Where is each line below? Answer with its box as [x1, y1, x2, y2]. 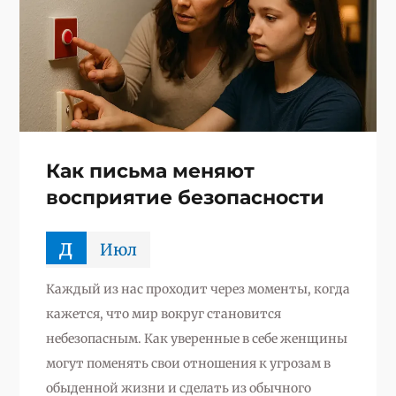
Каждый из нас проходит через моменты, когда [45, 280, 350, 297]
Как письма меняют [45, 158, 255, 183]
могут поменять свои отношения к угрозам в [45, 354, 331, 371]
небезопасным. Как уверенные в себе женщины [45, 330, 347, 346]
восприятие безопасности [45, 185, 324, 209]
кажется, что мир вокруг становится [45, 305, 281, 322]
